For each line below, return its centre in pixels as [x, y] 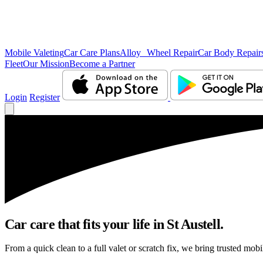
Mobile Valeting [34, 53]
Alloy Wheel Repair [159, 53]
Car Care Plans [92, 53]
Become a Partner [102, 64]
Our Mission [46, 64]
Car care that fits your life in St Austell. [114, 224]
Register [45, 97]
